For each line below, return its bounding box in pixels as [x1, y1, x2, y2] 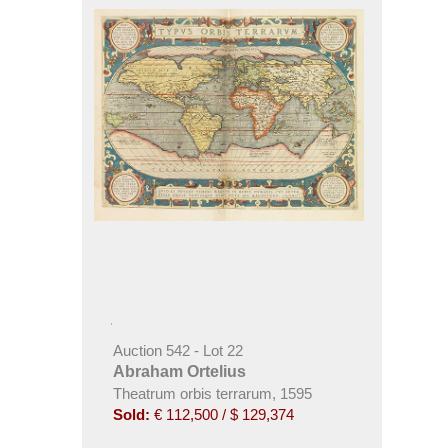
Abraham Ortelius [112, 362, 246, 380]
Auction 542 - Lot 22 [112, 341, 243, 359]
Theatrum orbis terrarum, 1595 [112, 384, 312, 402]
